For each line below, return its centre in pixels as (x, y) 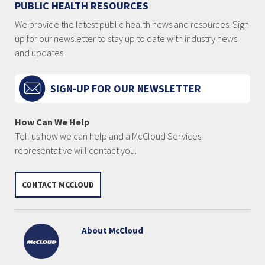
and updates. (40, 53)
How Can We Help (52, 122)
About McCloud (112, 230)
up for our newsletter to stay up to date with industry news (126, 39)
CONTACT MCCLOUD (58, 185)
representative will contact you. (76, 151)
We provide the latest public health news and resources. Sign (132, 25)
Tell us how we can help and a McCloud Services (108, 136)
